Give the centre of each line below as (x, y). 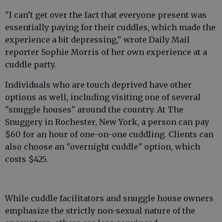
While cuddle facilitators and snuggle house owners (109, 198)
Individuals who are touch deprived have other (98, 85)
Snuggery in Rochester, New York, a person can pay (107, 122)
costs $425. (27, 159)
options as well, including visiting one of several (103, 97)
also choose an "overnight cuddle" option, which (103, 147)
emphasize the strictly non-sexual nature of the (100, 211)
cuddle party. (30, 64)
